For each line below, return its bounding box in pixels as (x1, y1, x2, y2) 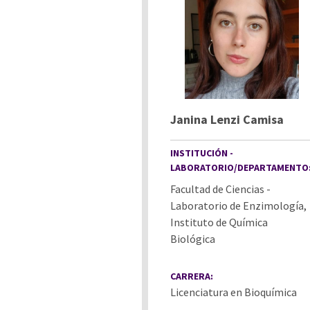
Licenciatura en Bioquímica (170, 284, 297, 299)
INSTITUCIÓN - (170, 146, 233, 159)
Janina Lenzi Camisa (170, 111, 284, 127)
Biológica (170, 231, 215, 246)
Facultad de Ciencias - (170, 181, 271, 196)
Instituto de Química (170, 215, 268, 229)
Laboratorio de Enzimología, (170, 198, 307, 212)
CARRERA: (170, 269, 213, 282)
